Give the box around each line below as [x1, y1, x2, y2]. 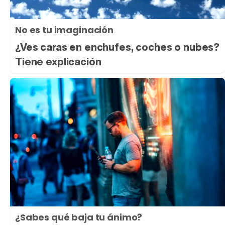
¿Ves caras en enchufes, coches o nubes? [15, 39, 220, 54]
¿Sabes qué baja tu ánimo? [15, 211, 143, 224]
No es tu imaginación [15, 23, 114, 36]
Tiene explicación [15, 54, 101, 69]
